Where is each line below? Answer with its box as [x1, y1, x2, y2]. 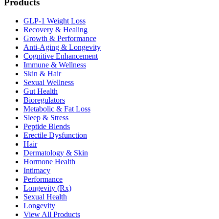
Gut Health [23, 87, 58, 96]
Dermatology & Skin [23, 149, 88, 157]
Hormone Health [23, 157, 75, 166]
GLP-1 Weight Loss [23, 17, 86, 25]
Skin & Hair [23, 69, 61, 78]
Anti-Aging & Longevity [23, 43, 101, 52]
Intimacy [23, 166, 50, 175]
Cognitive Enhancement [23, 52, 98, 61]
